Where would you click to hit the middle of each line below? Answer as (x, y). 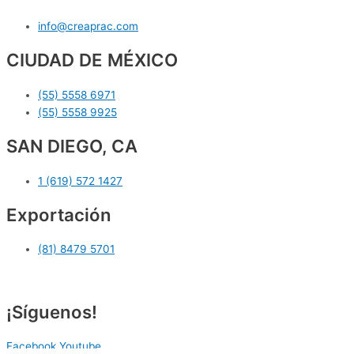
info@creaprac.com (88, 26)
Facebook (31, 346)
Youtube (80, 346)
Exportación (59, 215)
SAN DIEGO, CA (72, 146)
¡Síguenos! (52, 311)
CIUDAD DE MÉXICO (92, 60)
